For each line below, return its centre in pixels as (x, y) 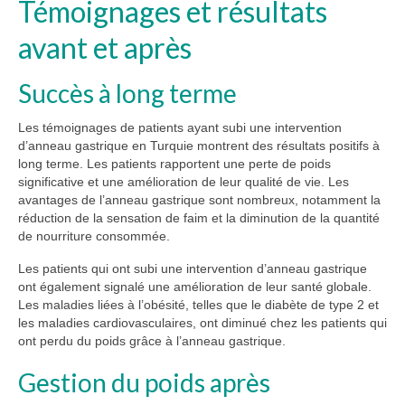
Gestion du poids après (144, 383)
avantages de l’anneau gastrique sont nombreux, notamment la (199, 200)
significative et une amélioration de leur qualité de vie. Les (184, 182)
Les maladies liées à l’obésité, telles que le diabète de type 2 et (198, 305)
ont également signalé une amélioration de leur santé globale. (195, 287)
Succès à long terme (127, 94)
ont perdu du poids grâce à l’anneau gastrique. (152, 341)
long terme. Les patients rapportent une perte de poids (174, 164)
